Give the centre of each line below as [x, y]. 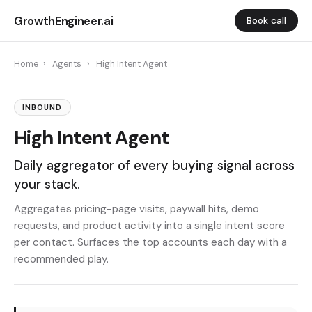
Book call [267, 21]
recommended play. [61, 259]
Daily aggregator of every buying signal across [154, 165]
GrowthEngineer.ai [64, 21]
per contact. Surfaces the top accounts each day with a [150, 243]
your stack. [47, 184]
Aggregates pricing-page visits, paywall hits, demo [136, 209]
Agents [67, 64]
